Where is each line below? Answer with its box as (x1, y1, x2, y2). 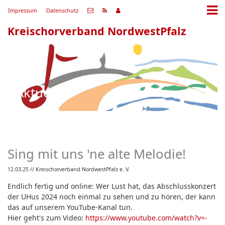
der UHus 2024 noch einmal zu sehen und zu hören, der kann (8, 191, 215, 201)
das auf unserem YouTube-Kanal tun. (8, 202, 133, 212)
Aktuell (16, 83, 57, 101)
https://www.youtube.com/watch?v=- (85, 212, 207, 222)
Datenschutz (46, 7, 78, 14)
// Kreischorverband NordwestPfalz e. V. (30, 165, 130, 173)
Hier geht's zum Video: (8, 212, 85, 222)
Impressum (8, 7, 37, 14)
